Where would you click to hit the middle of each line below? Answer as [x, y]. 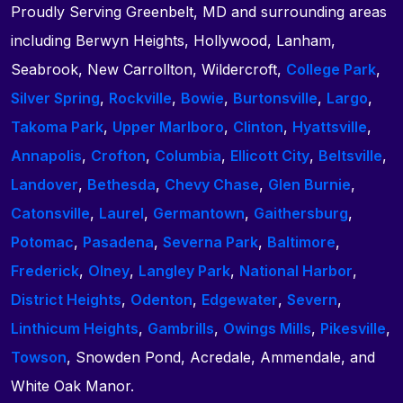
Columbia [188, 155]
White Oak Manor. [72, 385]
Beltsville [350, 155]
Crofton [118, 155]
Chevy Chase [212, 184]
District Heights [66, 299]
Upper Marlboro [168, 126]
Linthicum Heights [75, 328]
